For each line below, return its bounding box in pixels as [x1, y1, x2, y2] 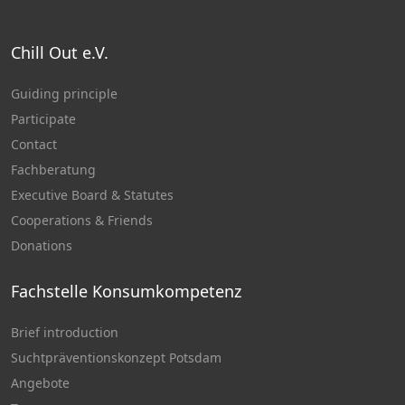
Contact [11, 136, 57, 153]
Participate [11, 110, 76, 127]
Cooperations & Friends [11, 212, 153, 229]
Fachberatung [11, 161, 96, 178]
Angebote [11, 374, 70, 391]
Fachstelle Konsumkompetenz [11, 280, 241, 302]
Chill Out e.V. [11, 42, 108, 63]
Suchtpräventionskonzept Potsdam [11, 349, 221, 366]
